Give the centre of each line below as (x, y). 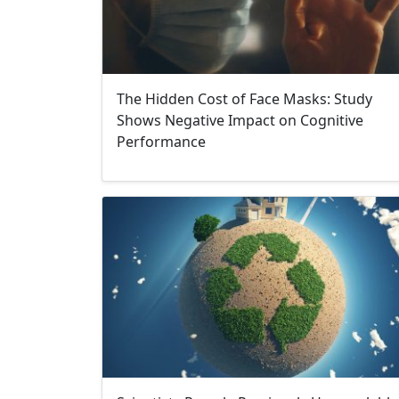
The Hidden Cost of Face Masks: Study (244, 99)
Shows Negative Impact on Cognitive (240, 121)
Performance (161, 142)
